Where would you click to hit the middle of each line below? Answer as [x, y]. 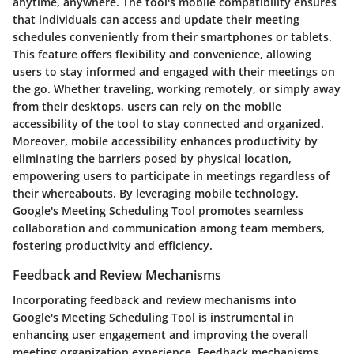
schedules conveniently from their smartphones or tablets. [172, 36]
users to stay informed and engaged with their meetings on [174, 71]
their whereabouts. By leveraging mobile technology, [156, 193]
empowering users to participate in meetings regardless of [171, 175]
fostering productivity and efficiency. [113, 245]
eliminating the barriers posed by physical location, [152, 158]
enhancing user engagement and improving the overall [160, 335]
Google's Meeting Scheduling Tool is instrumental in [153, 318]
